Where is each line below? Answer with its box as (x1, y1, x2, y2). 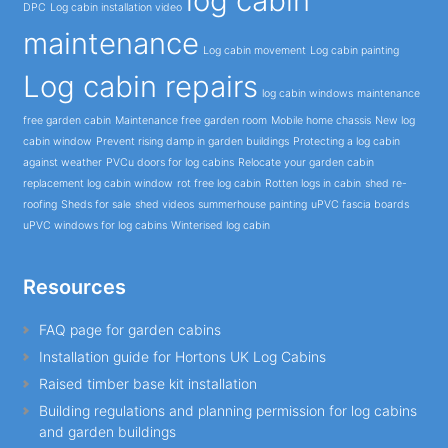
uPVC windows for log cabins (22, 219, 167, 233)
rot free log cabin (176, 177, 261, 191)
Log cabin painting (309, 44, 399, 58)
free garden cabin (22, 114, 111, 128)
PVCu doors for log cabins (105, 156, 234, 170)
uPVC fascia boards (310, 198, 409, 212)
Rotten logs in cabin (264, 177, 361, 191)
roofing (22, 198, 57, 212)
